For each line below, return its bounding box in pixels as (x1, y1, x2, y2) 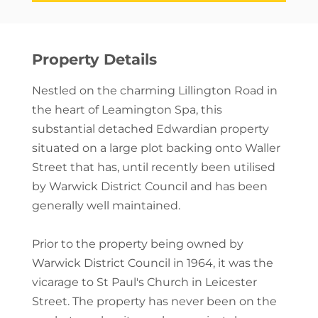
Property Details (31, 50, 157, 68)
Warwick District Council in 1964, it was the (31, 256, 273, 270)
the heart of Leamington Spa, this (31, 102, 222, 116)
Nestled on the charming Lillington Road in (31, 83, 278, 97)
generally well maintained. (31, 198, 180, 212)
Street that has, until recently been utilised (31, 160, 275, 174)
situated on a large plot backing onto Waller (31, 141, 280, 155)
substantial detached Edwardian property (31, 121, 269, 136)
